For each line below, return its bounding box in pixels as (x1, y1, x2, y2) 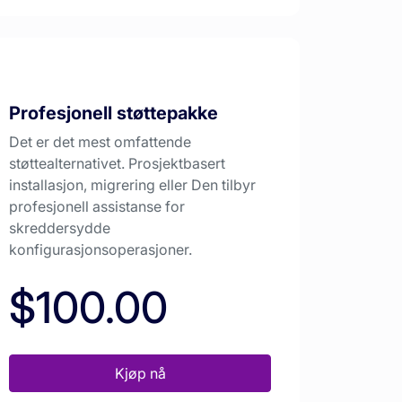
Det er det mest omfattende (9, 133, 191, 152)
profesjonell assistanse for (9, 197, 185, 216)
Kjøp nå (114, 364, 166, 383)
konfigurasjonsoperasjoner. (9, 240, 192, 259)
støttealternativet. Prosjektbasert (9, 154, 225, 173)
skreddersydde (9, 219, 110, 238)
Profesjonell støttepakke (9, 102, 218, 125)
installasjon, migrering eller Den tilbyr (9, 176, 256, 195)
